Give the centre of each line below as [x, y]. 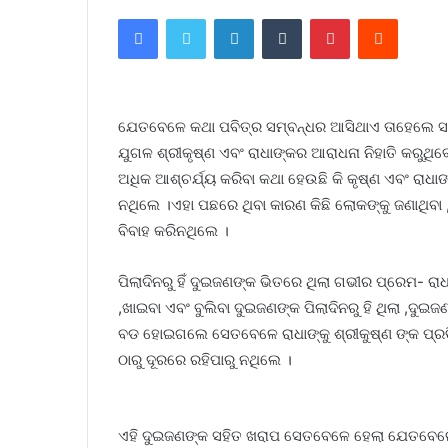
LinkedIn [279, 18]
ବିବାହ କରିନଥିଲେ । [173, 231]
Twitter [227, 18]
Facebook [187, 18]
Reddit [417, 18]
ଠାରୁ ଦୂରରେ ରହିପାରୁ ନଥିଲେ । [205, 360]
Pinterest [377, 18]
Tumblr [322, 18]
